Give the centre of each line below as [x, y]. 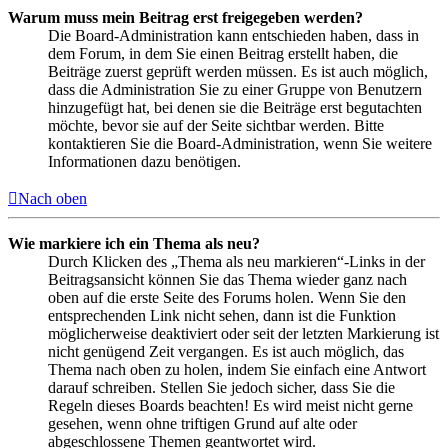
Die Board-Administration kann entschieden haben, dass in [233, 35]
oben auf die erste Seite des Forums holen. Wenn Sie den [227, 297]
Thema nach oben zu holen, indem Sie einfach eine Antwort [237, 369]
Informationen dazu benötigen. [144, 161]
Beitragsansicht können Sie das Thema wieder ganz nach [227, 279]
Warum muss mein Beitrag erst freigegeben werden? [185, 17]
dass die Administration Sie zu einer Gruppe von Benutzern [235, 89]
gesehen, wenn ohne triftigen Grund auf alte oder [202, 423]
